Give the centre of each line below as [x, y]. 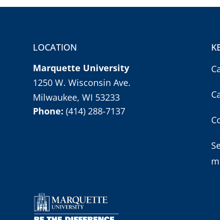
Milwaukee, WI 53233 [77, 97]
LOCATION [55, 47]
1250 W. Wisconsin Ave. [82, 83]
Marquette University [81, 68]
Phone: [50, 111]
